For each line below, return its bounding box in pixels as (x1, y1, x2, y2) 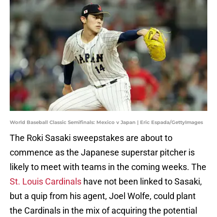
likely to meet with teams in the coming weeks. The (10, 162, 206, 172)
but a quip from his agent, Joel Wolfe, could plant (10, 191, 196, 201)
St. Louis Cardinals (10, 176, 81, 187)
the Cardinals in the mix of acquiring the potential (10, 205, 197, 216)
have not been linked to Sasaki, (81, 176, 202, 187)
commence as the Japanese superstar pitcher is (10, 147, 195, 158)
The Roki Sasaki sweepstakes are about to (10, 133, 172, 143)
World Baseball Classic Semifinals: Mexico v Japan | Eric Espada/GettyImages (10, 119, 203, 126)
